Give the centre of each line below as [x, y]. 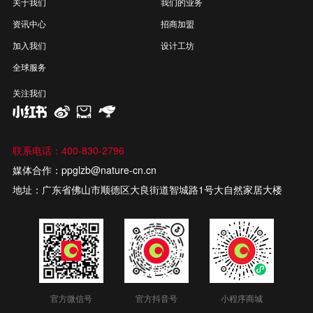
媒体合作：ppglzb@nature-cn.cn [84, 169]
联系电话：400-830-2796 [68, 150]
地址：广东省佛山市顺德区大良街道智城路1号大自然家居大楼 [147, 189]
